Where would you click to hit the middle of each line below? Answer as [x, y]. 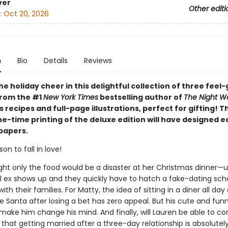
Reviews [98, 61]
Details [55, 61]
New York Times [70, 97]
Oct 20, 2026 [26, 14]
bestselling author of [141, 97]
